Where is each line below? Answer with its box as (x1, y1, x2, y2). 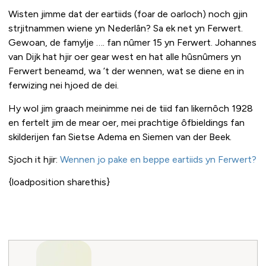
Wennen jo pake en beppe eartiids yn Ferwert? (60, 154, 256, 165)
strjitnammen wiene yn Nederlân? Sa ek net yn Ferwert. (8, 23, 243, 34)
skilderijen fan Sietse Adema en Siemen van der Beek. (8, 131, 232, 142)
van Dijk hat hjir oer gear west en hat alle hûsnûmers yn (8, 51, 241, 63)
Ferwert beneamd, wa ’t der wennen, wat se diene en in (8, 65, 244, 77)
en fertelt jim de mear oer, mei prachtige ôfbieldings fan (8, 116, 245, 128)
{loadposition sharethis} (8, 176, 110, 188)
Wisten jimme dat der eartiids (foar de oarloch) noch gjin (8, 8, 248, 20)
